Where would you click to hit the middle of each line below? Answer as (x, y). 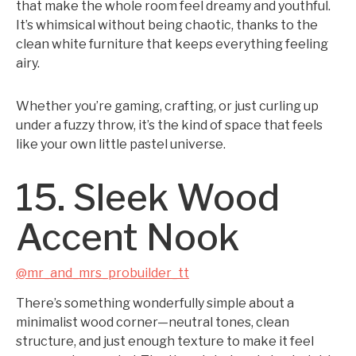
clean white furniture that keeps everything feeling (172, 44)
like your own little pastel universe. (121, 144)
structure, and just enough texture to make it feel (165, 341)
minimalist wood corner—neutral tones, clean (153, 322)
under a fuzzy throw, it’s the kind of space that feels (169, 125)
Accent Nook (128, 237)
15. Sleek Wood (148, 197)
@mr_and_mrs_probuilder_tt (103, 273)
